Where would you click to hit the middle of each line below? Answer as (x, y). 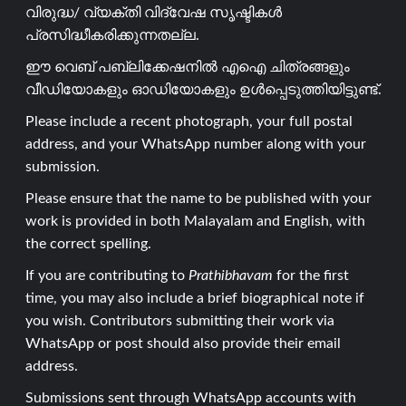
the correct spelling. (88, 244)
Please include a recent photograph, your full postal (188, 122)
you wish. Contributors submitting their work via (179, 321)
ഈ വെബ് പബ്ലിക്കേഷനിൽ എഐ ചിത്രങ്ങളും (187, 68)
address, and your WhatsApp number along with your (195, 145)
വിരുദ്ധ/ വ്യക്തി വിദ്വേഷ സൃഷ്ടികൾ (153, 13)
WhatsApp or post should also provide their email (183, 344)
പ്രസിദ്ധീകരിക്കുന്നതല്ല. (112, 36)
